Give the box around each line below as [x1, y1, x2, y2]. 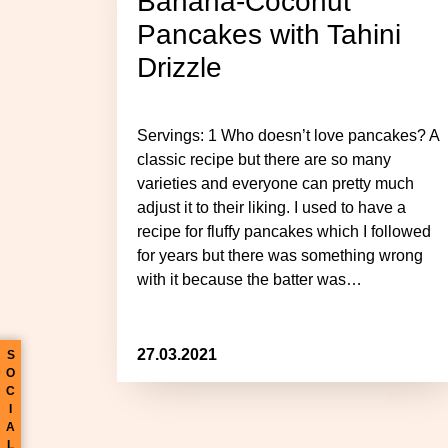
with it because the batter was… [137, 271, 362, 288]
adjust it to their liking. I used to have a [137, 199, 406, 216]
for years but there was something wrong [137, 247, 423, 264]
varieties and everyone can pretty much [137, 175, 414, 192]
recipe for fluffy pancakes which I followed [137, 223, 431, 240]
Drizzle [137, 52, 222, 83]
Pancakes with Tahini [137, 19, 401, 50]
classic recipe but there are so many [137, 151, 391, 168]
